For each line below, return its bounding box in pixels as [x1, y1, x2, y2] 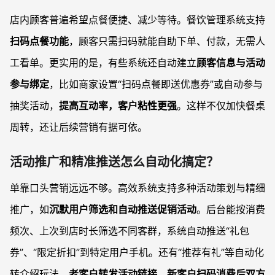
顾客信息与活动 [196, 56, 265, 69]
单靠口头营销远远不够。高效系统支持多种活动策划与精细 [10, 182, 265, 194]
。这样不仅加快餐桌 [177, 99, 265, 112]
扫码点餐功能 [10, 35, 69, 47]
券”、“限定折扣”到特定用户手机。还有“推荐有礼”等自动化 [10, 246, 264, 258]
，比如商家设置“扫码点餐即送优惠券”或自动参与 [49, 78, 263, 90]
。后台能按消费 [196, 203, 265, 215]
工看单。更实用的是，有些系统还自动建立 [10, 56, 196, 69]
